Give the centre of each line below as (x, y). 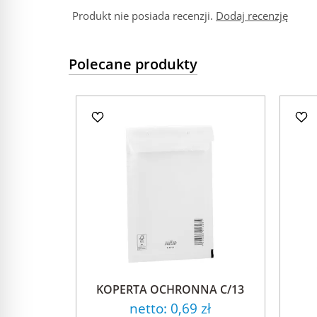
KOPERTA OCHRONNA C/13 (171, 289)
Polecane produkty (133, 64)
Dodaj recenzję (252, 16)
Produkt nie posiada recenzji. (144, 16)
